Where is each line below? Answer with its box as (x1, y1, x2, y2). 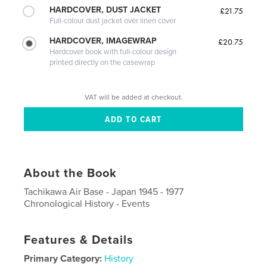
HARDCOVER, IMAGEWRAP (49, 35, 157, 46)
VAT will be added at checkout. (84, 92, 183, 101)
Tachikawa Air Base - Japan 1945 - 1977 (24, 185, 184, 198)
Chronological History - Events (24, 197, 150, 210)
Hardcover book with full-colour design (49, 46, 177, 57)
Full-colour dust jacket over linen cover (49, 15, 176, 26)
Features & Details (24, 232, 134, 247)
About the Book (24, 166, 117, 181)
